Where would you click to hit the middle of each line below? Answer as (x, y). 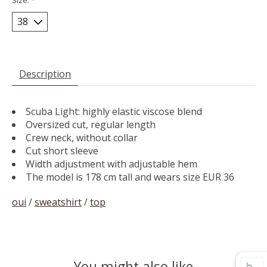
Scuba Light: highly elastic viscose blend (114, 111)
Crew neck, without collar (82, 137)
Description (45, 74)
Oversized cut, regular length (91, 124)
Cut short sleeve (62, 150)
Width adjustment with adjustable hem (111, 164)
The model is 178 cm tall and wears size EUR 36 (130, 177)
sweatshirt (58, 202)
